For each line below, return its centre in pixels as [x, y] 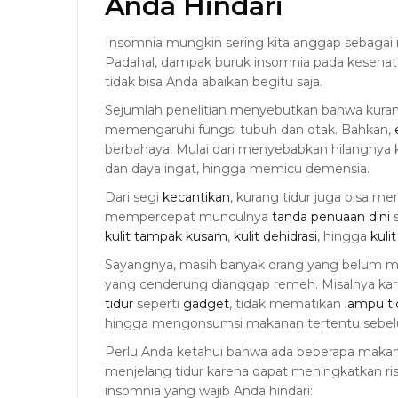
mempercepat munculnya [188, 217]
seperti [158, 304]
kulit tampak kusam [166, 237]
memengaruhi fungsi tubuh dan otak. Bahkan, [250, 130]
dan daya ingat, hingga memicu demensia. [237, 169]
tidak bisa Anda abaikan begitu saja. [214, 82]
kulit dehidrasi [275, 237]
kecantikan [196, 198]
